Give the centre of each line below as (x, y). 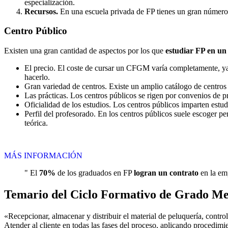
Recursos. (41, 11)
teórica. (36, 123)
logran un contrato (166, 173)
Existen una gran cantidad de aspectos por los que (85, 51)
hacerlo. (37, 77)
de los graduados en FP (95, 173)
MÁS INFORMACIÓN (43, 156)
